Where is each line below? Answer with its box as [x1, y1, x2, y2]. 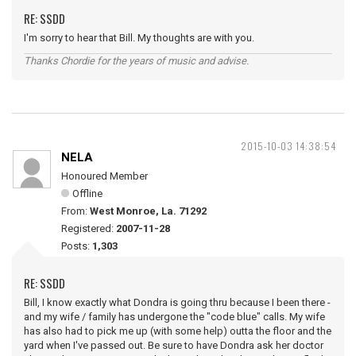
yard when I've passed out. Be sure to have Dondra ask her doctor [24, 339, 323, 351]
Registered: [61, 222, 116, 234]
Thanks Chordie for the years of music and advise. [24, 54, 249, 67]
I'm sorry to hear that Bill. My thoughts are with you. [24, 31, 254, 44]
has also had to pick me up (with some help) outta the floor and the [24, 324, 331, 337]
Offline [72, 187, 103, 199]
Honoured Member [61, 169, 148, 182]
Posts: [61, 239, 92, 252]
